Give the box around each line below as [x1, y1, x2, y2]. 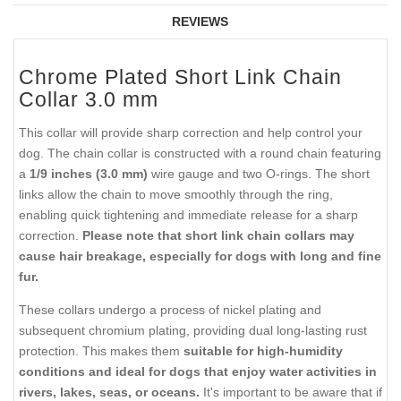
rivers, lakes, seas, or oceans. [19, 384, 200, 399]
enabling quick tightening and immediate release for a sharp [19, 208, 358, 223]
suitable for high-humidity [183, 343, 343, 358]
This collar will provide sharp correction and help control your [19, 125, 363, 141]
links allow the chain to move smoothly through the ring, [19, 187, 333, 202]
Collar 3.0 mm [19, 87, 158, 111]
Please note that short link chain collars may [82, 228, 354, 243]
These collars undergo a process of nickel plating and [19, 302, 321, 317]
